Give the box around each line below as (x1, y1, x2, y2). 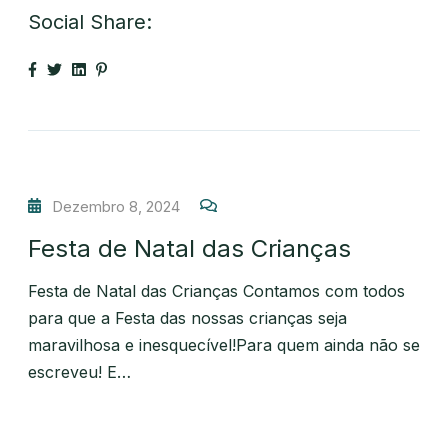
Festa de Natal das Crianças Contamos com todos (28, 280, 405, 301)
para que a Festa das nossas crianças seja (28, 307, 347, 328)
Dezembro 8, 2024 (52, 196, 181, 216)
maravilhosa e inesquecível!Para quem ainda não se (28, 334, 420, 355)
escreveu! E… (28, 361, 131, 382)
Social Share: (28, 9, 152, 34)
